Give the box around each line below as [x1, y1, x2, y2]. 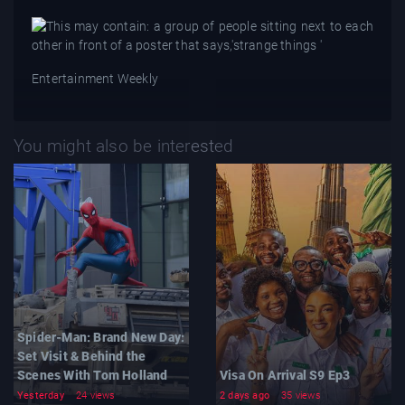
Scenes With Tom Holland [17, 368, 168, 383]
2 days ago [220, 390, 269, 402]
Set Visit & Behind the [17, 349, 146, 364]
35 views [281, 390, 321, 402]
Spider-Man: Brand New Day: [17, 330, 185, 345]
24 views [76, 390, 116, 402]
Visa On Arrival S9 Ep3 [220, 368, 351, 383]
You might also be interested [14, 136, 234, 157]
